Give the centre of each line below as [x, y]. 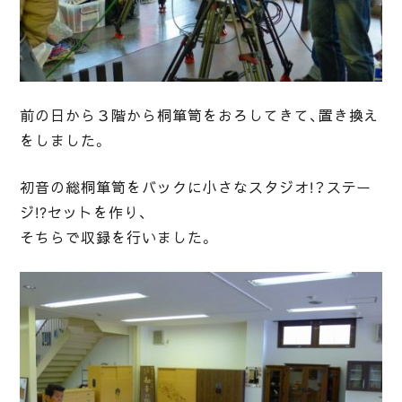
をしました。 [64, 140]
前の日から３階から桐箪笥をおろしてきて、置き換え [200, 115]
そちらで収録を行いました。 [117, 237]
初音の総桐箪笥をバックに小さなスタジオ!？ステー [196, 187]
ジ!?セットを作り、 [84, 212]
